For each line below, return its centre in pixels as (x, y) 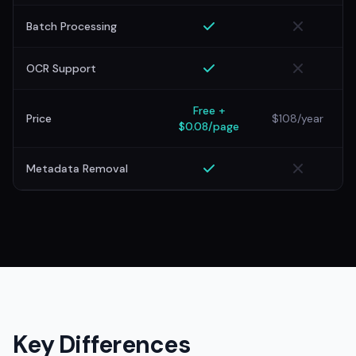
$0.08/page (209, 126)
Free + (209, 110)
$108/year (298, 118)
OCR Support (61, 68)
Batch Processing (72, 26)
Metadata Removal (77, 168)
